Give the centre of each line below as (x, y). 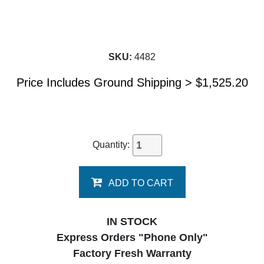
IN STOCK (132, 222)
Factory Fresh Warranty (132, 253)
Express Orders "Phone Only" (132, 237)
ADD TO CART (141, 183)
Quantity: (112, 144)
